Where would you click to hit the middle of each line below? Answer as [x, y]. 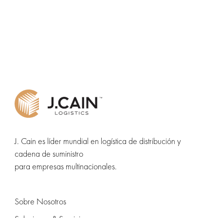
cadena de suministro [49, 153]
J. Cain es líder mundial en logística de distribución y [98, 141]
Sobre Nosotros [40, 201]
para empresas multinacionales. [66, 166]
